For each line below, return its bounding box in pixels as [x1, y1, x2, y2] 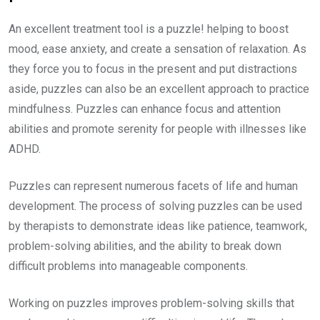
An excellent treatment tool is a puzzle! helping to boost [9, 22, 289, 36]
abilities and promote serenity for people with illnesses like [9, 122, 306, 136]
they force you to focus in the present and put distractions [9, 62, 297, 76]
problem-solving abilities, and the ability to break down [9, 239, 281, 253]
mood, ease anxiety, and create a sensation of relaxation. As [9, 42, 306, 56]
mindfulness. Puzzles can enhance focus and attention [9, 102, 281, 116]
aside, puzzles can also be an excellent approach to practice [9, 82, 309, 96]
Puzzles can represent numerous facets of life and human [9, 179, 298, 193]
